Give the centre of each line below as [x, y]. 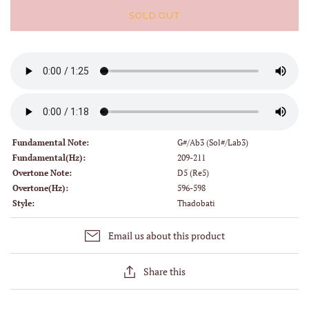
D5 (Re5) [193, 173]
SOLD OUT [154, 16]
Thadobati [196, 203]
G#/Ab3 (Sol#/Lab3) [212, 143]
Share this [164, 272]
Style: [23, 203]
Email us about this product [166, 236]
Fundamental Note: [51, 143]
